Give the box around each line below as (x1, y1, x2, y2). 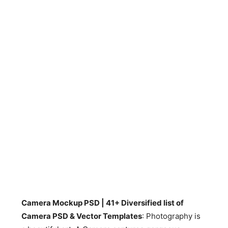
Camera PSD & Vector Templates (21, 211, 142, 221)
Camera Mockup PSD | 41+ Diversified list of (21, 198, 184, 208)
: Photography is (142, 211, 201, 221)
